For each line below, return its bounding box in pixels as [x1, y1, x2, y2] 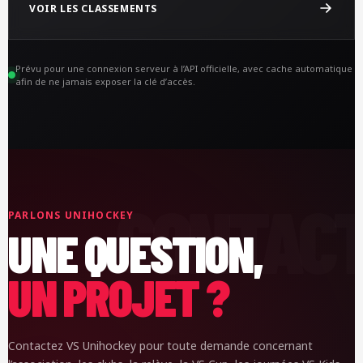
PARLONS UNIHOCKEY [8, 207, 135, 222]
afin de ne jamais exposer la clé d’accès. [15, 75, 195, 88]
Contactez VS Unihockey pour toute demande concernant [8, 337, 313, 353]
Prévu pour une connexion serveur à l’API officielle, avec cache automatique [15, 62, 352, 75]
